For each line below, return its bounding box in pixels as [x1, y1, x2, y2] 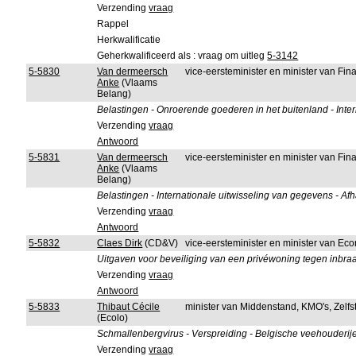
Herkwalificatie [97, 34, 161, 45]
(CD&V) [142, 238, 179, 249]
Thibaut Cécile [97, 301, 161, 312]
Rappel [97, 18, 130, 29]
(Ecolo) [97, 312, 129, 323]
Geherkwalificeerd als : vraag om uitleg [97, 50, 268, 61]
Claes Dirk [97, 238, 143, 249]
